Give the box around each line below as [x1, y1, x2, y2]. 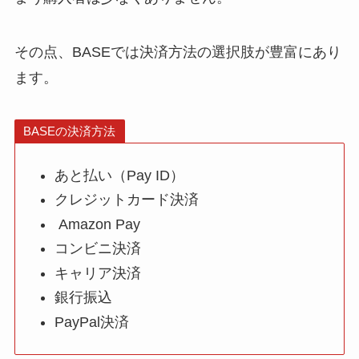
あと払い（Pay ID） [54, 167, 185, 184]
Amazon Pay [54, 216, 141, 232]
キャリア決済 [54, 264, 142, 281]
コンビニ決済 [54, 240, 142, 257]
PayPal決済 [54, 313, 130, 330]
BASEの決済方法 [23, 124, 116, 139]
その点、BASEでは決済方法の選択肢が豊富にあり [14, 43, 341, 60]
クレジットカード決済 [54, 192, 200, 208]
